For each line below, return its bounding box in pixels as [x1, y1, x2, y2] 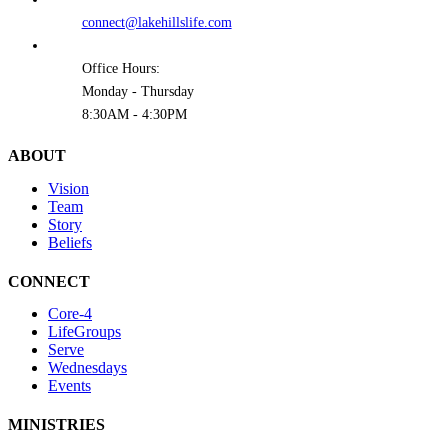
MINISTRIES [8, 416, 105, 434]
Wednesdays [48, 359, 127, 377]
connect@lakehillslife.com [81, 15, 232, 31]
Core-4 [48, 305, 92, 323]
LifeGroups [48, 323, 121, 341]
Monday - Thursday [81, 84, 194, 100]
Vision [48, 179, 89, 197]
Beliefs [48, 233, 92, 251]
